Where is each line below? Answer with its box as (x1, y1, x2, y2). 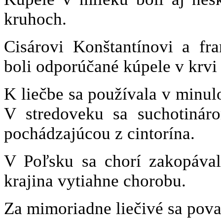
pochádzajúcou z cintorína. (4, 124, 195, 144)
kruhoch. (4, 9, 67, 29)
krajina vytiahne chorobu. (4, 171, 186, 191)
